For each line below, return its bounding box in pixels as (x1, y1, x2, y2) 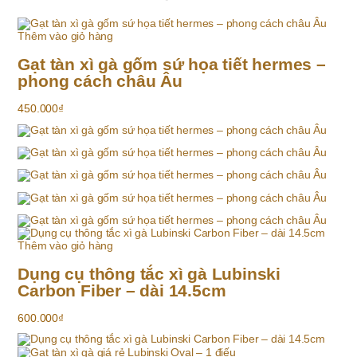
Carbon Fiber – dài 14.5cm (18, 280, 226, 300)
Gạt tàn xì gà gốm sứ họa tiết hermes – (18, 54, 326, 73)
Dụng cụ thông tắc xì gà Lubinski (18, 264, 281, 283)
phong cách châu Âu (18, 71, 182, 90)
